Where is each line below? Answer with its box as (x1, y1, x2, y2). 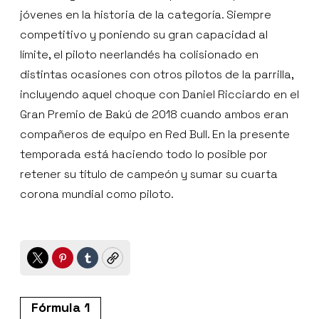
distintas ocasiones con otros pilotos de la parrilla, (20, 67, 293, 83)
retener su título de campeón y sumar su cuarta (20, 167, 278, 182)
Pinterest (61, 256, 120, 273)
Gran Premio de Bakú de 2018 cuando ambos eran (20, 107, 288, 122)
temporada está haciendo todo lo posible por (20, 147, 268, 162)
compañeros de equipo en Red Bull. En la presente (20, 127, 290, 142)
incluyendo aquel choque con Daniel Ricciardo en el (20, 87, 299, 103)
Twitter (36, 256, 80, 273)
